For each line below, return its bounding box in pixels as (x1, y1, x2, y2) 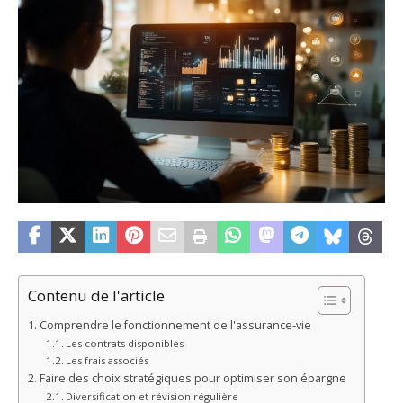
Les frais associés (66, 353, 149, 367)
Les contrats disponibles (66, 336, 184, 350)
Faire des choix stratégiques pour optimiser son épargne (39, 370, 346, 386)
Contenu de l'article (28, 285, 165, 307)
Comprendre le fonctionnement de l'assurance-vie (39, 317, 311, 333)
